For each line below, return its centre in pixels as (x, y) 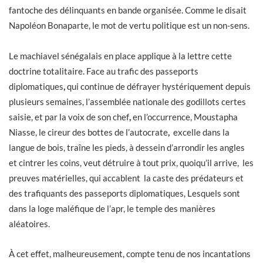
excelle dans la (200, 132)
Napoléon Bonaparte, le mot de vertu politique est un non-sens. (129, 26)
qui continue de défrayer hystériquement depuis (159, 86)
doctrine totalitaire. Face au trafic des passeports (104, 71)
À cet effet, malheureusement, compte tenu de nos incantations (130, 254)
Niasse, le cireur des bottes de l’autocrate (88, 132)
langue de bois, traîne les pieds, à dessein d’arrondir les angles (127, 147)
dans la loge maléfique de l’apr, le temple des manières (112, 208)
